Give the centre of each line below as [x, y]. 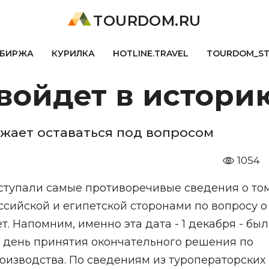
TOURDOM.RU [147, 21]
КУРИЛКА [73, 53]
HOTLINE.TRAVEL [150, 53]
